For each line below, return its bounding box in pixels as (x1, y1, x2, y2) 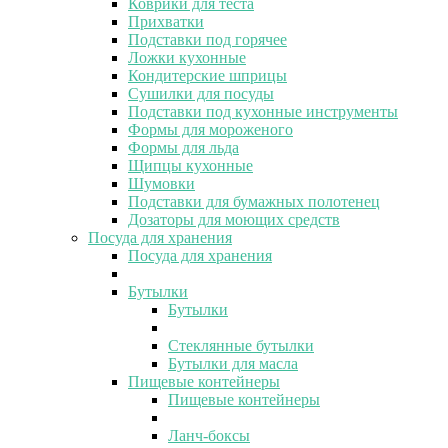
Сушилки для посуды (128, 84, 274, 102)
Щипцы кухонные (128, 156, 253, 174)
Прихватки (128, 12, 204, 30)
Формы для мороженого (128, 120, 293, 138)
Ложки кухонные (128, 48, 246, 66)
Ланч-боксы (168, 426, 250, 444)
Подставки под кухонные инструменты (128, 102, 398, 120)
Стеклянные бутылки (168, 336, 314, 354)
